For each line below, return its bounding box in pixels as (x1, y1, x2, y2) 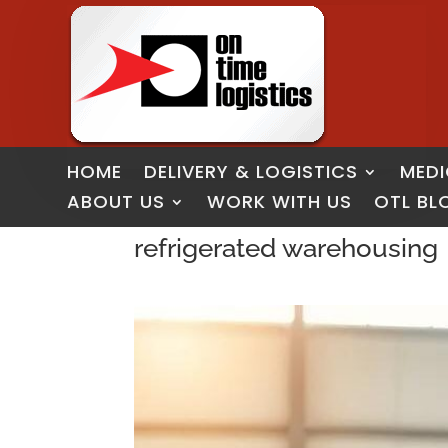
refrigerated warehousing (134, 233, 439, 264)
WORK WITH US (207, 189, 353, 215)
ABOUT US (67, 189, 166, 215)
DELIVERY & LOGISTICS (144, 159, 359, 185)
